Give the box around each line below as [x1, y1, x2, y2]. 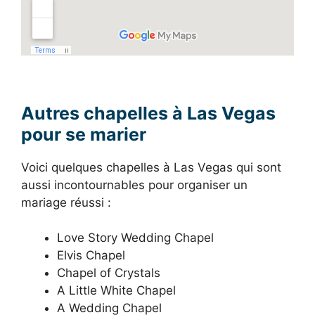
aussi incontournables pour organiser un [21, 177, 247, 192]
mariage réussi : [21, 195, 111, 210]
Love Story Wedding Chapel [57, 231, 214, 245]
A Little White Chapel [57, 283, 176, 298]
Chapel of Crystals [57, 266, 160, 281]
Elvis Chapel [57, 248, 125, 263]
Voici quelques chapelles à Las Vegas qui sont [21, 160, 281, 174]
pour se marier [21, 123, 146, 145]
